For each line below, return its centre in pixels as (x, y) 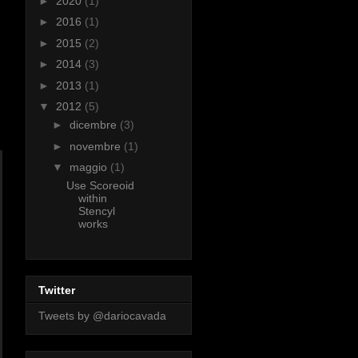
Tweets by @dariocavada (102, 315)
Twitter (57, 290)
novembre (96, 146)
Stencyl (96, 211)
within (92, 199)
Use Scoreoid (100, 186)
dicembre (94, 125)
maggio (89, 167)
